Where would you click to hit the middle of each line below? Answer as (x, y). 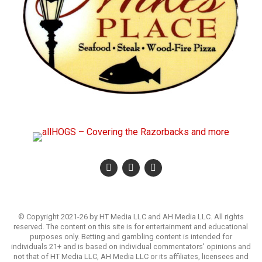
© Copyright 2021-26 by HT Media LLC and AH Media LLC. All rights (131, 217)
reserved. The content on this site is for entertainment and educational (131, 227)
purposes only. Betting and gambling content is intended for (131, 237)
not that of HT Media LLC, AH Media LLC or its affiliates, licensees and (131, 256)
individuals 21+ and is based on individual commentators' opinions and (131, 247)
